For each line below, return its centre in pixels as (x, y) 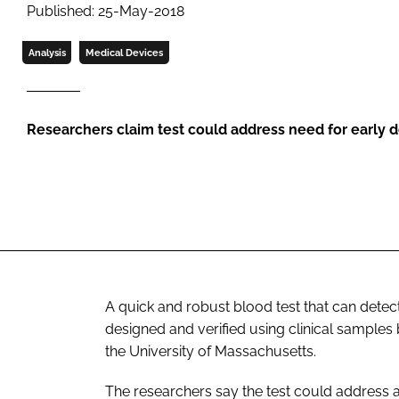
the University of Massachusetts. (211, 351)
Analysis (47, 52)
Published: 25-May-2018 (106, 11)
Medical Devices (124, 52)
